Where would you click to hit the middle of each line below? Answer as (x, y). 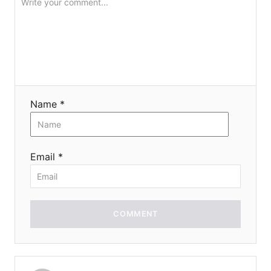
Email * (47, 156)
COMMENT (135, 214)
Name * (47, 104)
